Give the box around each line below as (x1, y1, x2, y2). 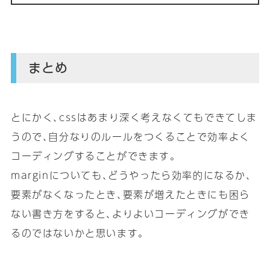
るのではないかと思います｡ (10, 225, 144, 240)
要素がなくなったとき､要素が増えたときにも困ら (10, 186, 250, 202)
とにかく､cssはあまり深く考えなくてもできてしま (10, 109, 257, 125)
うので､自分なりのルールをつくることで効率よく (10, 128, 250, 144)
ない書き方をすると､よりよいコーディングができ (10, 206, 250, 221)
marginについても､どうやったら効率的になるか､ (10, 167, 252, 183)
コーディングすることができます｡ (10, 148, 176, 163)
